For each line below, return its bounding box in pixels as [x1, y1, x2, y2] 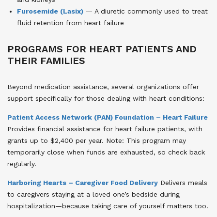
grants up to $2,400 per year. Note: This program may [7, 136, 186, 144]
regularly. [7, 159, 36, 168]
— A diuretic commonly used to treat [83, 7, 208, 15]
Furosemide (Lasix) [17, 7, 83, 15]
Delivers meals [158, 178, 207, 186]
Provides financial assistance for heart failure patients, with [7, 124, 202, 133]
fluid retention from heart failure [17, 18, 124, 27]
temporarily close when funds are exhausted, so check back [7, 148, 205, 156]
